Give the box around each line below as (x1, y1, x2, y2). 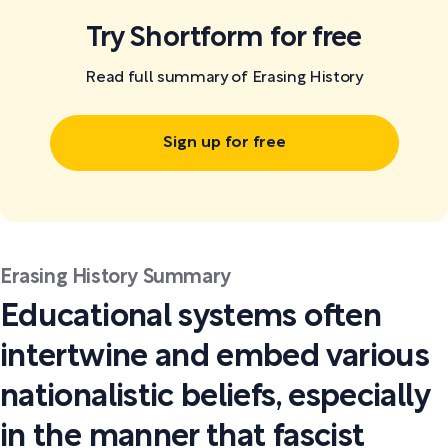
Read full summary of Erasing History (85, 70, 363, 85)
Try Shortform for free (86, 25, 362, 52)
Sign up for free (162, 135, 286, 150)
